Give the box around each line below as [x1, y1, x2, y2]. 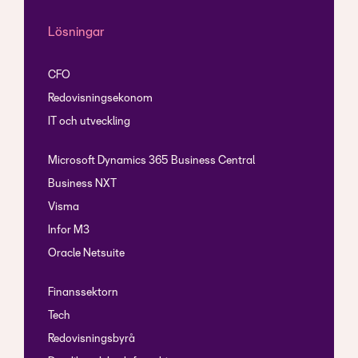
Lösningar [48, 26, 104, 39]
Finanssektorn [48, 288, 118, 299]
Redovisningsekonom [48, 93, 153, 105]
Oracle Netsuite [48, 249, 125, 260]
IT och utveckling [48, 117, 130, 128]
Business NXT [48, 179, 117, 190]
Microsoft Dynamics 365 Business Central [48, 156, 255, 167]
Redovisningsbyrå [48, 334, 135, 345]
